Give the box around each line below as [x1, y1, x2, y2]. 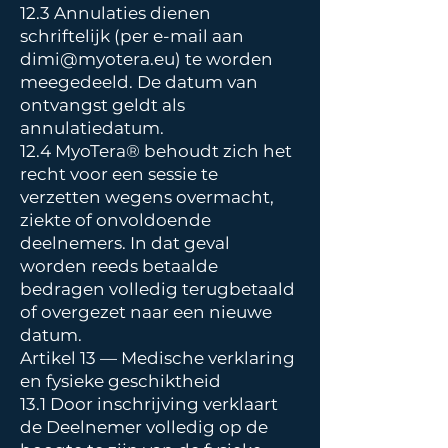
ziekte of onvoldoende [20, 210, 211, 230]
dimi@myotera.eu [20, 49, 175, 69]
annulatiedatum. [20, 118, 168, 138]
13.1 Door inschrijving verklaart [20, 394, 278, 414]
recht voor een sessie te [20, 164, 218, 184]
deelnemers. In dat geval [20, 233, 230, 253]
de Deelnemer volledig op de [20, 417, 268, 437]
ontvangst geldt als [20, 95, 185, 115]
